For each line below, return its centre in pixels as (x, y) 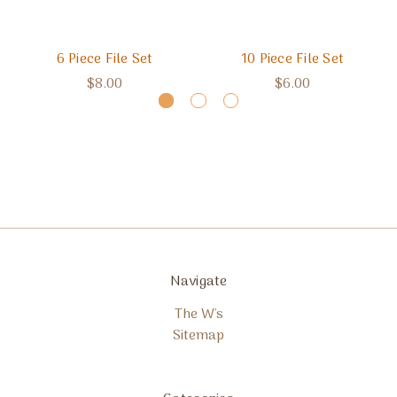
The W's (198, 315)
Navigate (198, 282)
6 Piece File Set (105, 59)
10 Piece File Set (292, 59)
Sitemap (198, 336)
